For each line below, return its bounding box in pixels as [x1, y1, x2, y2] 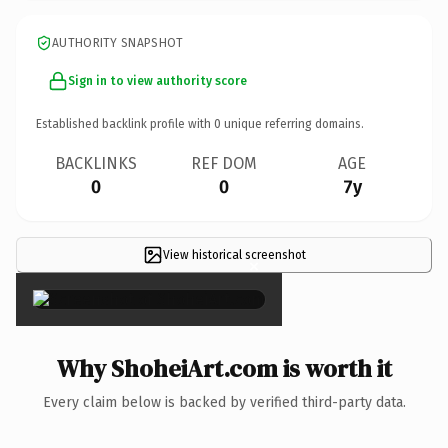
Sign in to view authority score [68, 73, 247, 88]
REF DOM [191, 153, 257, 173]
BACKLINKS [55, 153, 137, 173]
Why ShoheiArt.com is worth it [56, 351, 392, 385]
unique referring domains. [221, 116, 364, 131]
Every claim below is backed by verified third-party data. [42, 393, 406, 411]
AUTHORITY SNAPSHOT [52, 35, 184, 50]
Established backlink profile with [36, 116, 214, 131]
